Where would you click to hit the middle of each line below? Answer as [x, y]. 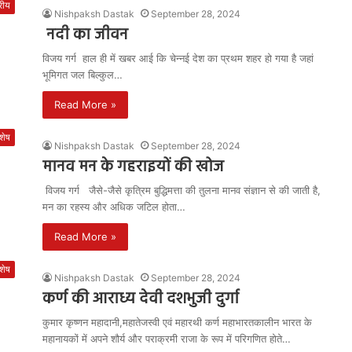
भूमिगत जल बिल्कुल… [82, 75]
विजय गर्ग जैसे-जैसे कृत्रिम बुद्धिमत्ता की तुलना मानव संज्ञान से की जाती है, [181, 190]
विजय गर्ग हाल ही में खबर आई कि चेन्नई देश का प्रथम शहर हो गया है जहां [178, 58]
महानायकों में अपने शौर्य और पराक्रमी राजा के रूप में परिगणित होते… [167, 339]
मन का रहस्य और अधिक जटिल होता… [114, 207]
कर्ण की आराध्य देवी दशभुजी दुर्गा [141, 299]
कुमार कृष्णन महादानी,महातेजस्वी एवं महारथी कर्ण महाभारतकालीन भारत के [177, 322]
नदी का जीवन [85, 35]
